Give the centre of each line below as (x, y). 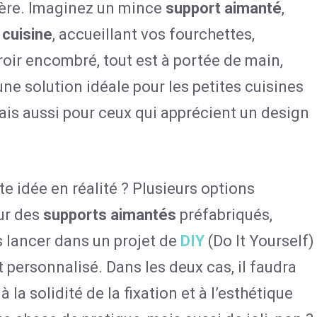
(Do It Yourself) (259, 241)
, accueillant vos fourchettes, (154, 34)
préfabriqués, (224, 215)
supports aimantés (110, 215)
